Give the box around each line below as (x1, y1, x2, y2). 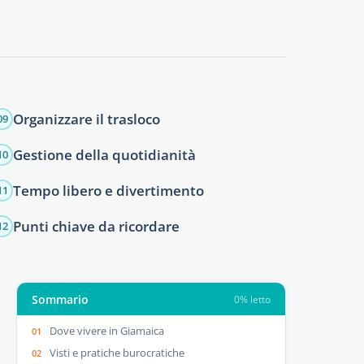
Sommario (32, 291, 89, 307)
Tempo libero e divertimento (13, 180, 205, 200)
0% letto (233, 292, 271, 305)
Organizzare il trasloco (13, 109, 161, 128)
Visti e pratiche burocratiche (50, 344, 185, 360)
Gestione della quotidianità (13, 145, 197, 164)
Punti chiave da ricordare (13, 216, 180, 236)
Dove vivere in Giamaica (50, 323, 165, 338)
